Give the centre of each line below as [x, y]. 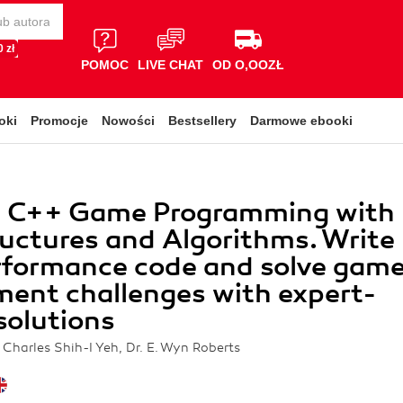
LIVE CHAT [170, 64]
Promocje [59, 121]
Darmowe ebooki [301, 121]
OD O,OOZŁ [248, 64]
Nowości [128, 121]
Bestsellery [202, 121]
